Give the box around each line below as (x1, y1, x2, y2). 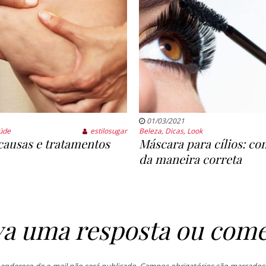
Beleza (138, 126, 161, 137)
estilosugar (90, 126, 128, 137)
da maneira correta (138, 151, 242, 167)
